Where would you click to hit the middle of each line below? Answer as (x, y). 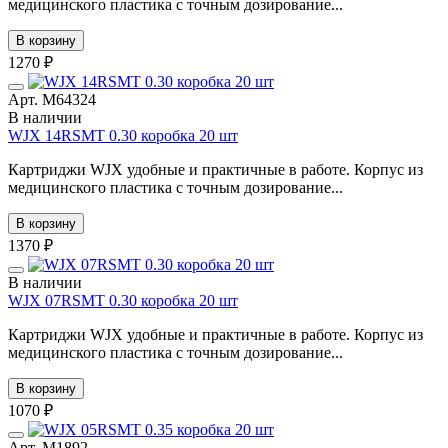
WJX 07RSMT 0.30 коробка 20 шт (123, 300)
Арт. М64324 (52, 99)
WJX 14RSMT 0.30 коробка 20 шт (123, 135)
